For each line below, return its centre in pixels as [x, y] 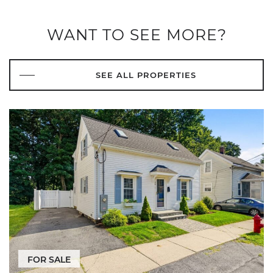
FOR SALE [49, 260]
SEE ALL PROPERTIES [146, 75]
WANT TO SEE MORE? [136, 35]
